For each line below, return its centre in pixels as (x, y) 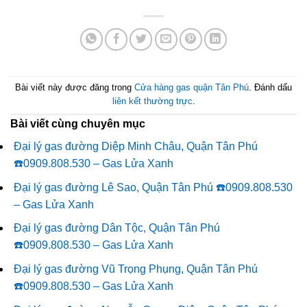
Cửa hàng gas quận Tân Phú (192, 88)
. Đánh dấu (270, 88)
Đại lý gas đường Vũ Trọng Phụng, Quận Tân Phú (136, 269)
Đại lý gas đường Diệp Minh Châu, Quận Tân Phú (136, 147)
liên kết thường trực (152, 101)
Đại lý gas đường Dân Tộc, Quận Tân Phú (117, 228)
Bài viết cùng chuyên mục (78, 124)
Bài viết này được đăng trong (75, 88)
